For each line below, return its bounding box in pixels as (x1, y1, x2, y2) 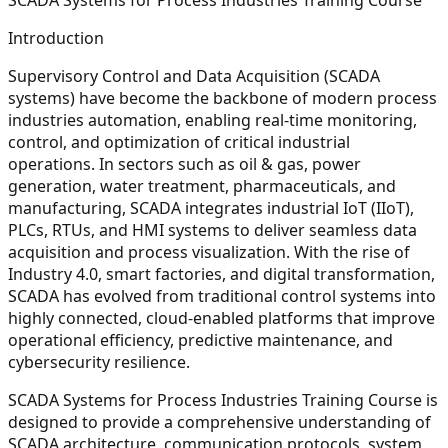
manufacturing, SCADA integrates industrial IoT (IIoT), (8, 196, 414, 219)
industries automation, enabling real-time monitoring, (8, 108, 417, 131)
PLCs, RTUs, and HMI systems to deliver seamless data (8, 218, 417, 241)
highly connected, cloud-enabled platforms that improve (8, 306, 435, 329)
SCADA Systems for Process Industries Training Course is (8, 388, 438, 411)
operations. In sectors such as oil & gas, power (8, 152, 361, 175)
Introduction (8, 26, 104, 49)
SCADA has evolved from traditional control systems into (8, 284, 436, 307)
